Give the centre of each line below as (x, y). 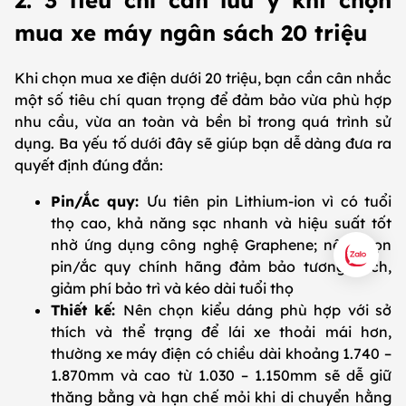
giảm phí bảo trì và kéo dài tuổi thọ (172, 289)
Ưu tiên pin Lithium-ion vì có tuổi (269, 202)
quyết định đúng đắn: (89, 165)
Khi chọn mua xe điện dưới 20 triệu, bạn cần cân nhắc (203, 78)
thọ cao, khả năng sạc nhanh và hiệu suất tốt (221, 223)
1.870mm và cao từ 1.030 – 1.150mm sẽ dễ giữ (221, 376)
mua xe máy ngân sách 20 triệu (191, 33)
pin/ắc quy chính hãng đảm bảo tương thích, (221, 267)
